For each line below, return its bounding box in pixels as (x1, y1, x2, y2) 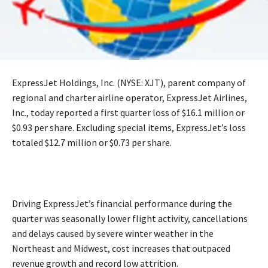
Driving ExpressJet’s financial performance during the (12, 197, 232, 209)
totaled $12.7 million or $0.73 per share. (12, 136, 172, 148)
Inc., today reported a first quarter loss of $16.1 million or (12, 106, 245, 118)
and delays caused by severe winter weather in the (12, 227, 214, 239)
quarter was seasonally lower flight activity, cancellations (12, 212, 248, 224)
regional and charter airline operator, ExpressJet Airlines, (12, 91, 247, 103)
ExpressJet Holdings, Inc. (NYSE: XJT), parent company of (12, 76, 246, 89)
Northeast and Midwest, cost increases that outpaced (12, 242, 230, 254)
